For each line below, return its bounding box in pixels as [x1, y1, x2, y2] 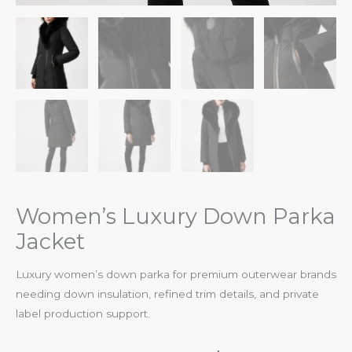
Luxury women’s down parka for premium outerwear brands [16, 268, 336, 281]
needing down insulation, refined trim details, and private [16, 288, 319, 301]
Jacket [16, 228, 85, 255]
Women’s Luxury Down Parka [16, 203, 335, 229]
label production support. [16, 307, 150, 321]
